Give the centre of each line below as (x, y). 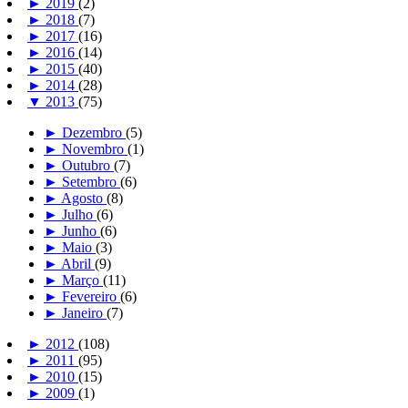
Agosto (84, 199)
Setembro (91, 182)
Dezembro (94, 133)
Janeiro (84, 313)
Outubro (88, 166)
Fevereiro (91, 297)
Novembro (95, 149)
